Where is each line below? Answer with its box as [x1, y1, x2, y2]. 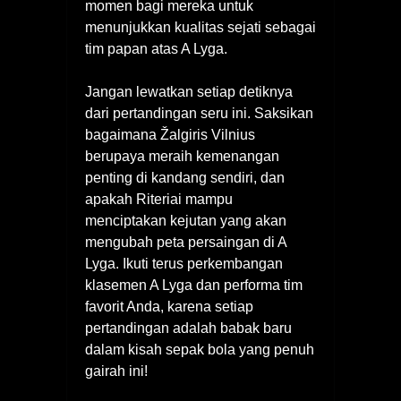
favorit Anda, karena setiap [85, 299, 253, 315]
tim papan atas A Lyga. [85, 41, 227, 57]
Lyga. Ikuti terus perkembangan [85, 256, 283, 272]
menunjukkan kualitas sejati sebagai [85, 20, 316, 36]
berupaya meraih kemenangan [85, 149, 279, 165]
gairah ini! [85, 363, 148, 380]
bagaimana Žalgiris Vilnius [85, 127, 255, 143]
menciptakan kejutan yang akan [85, 213, 286, 229]
